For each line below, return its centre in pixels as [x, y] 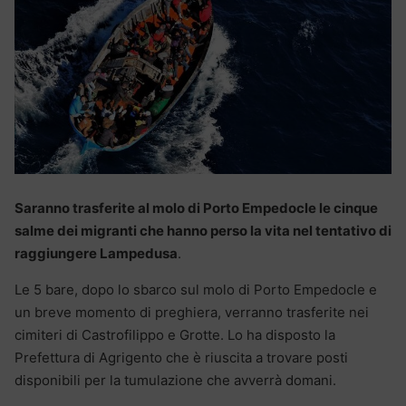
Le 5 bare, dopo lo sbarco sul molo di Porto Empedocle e [196, 290]
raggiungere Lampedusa [96, 254]
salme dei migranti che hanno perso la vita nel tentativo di [203, 231]
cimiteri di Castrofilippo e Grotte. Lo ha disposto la [175, 335]
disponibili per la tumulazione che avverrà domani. [175, 381]
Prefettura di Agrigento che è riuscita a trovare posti [181, 358]
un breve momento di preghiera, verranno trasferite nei [192, 313]
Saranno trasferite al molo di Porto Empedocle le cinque [196, 208]
